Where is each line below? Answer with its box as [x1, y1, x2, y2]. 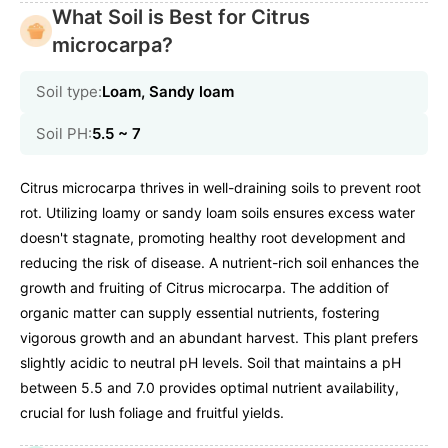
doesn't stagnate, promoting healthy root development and [20, 229, 406, 247]
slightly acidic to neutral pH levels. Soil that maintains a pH [20, 354, 401, 372]
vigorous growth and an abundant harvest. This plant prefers [20, 329, 418, 347]
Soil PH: [36, 124, 92, 144]
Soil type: [36, 82, 102, 102]
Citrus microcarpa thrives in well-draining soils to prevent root [20, 179, 421, 197]
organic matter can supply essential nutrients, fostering [20, 304, 380, 322]
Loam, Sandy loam [102, 82, 234, 102]
